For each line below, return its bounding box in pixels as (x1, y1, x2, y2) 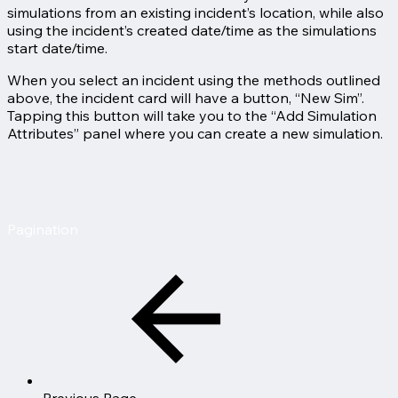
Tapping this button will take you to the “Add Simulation (7, 106, 377, 124)
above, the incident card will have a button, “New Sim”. (7, 88, 364, 107)
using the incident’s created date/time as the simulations (7, 20, 377, 39)
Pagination (7, 219, 78, 238)
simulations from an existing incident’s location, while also (7, 3, 384, 21)
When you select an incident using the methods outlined (7, 70, 380, 89)
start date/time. (7, 38, 107, 57)
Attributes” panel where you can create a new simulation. (7, 123, 383, 142)
